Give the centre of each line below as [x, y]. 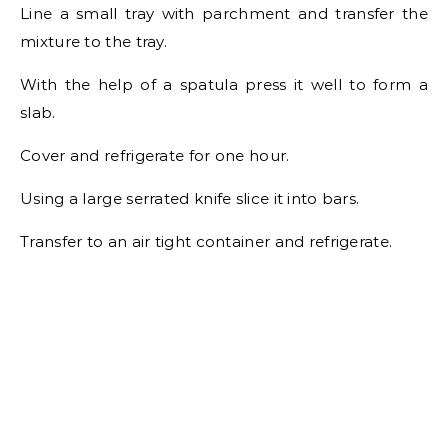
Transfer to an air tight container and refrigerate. [206, 241]
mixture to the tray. [94, 41]
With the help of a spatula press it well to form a [224, 84]
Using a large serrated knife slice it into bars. [190, 198]
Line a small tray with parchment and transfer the [224, 13]
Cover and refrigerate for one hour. [155, 155]
